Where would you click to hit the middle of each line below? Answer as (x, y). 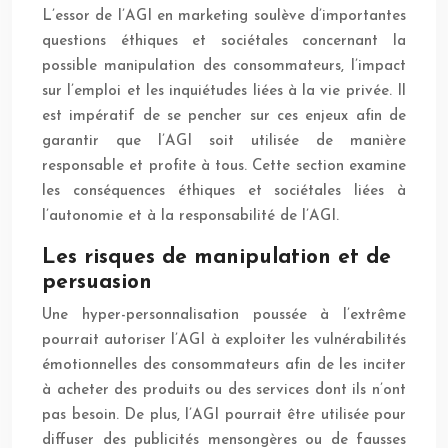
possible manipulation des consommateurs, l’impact (224, 67)
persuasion (97, 283)
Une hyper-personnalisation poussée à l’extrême (224, 316)
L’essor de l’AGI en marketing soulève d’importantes (224, 17)
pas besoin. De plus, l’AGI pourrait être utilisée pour (224, 416)
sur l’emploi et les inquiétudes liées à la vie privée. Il (224, 92)
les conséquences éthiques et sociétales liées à (224, 192)
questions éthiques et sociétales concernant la (224, 42)
